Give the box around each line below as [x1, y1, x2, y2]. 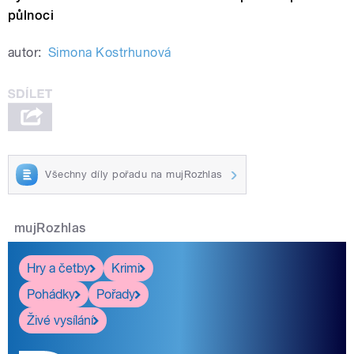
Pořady [96, 286, 135, 302]
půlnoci [8, 8, 55, 24]
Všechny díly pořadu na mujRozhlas [45, 168, 223, 181]
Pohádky [27, 286, 75, 302]
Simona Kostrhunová [47, 45, 171, 61]
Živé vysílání [27, 312, 93, 328]
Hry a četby [27, 260, 90, 276]
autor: [8, 45, 42, 61]
